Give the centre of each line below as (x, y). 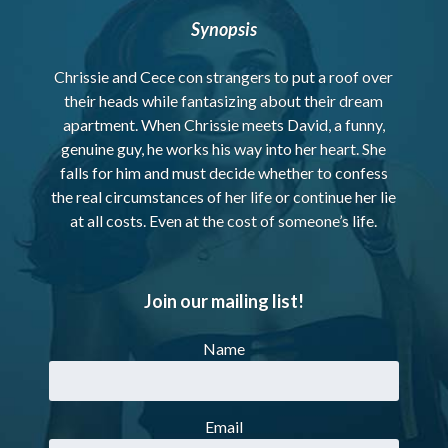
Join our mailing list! (223, 301)
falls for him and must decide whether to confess (223, 173)
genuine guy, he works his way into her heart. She (224, 149)
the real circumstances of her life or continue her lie (224, 197)
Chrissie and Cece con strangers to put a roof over (224, 77)
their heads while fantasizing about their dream (224, 101)
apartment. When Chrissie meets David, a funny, (223, 125)
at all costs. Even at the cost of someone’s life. (224, 221)
